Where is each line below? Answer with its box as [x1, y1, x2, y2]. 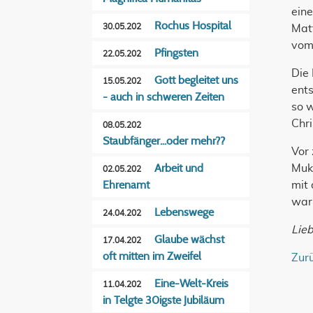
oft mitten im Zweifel [103, 251, 201, 262]
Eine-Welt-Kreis [154, 278, 228, 289]
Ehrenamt [103, 180, 150, 191]
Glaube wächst [154, 234, 224, 245]
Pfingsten [154, 48, 198, 59]
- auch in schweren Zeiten [103, 92, 224, 103]
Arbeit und [154, 163, 203, 174]
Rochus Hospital [154, 20, 231, 31]
